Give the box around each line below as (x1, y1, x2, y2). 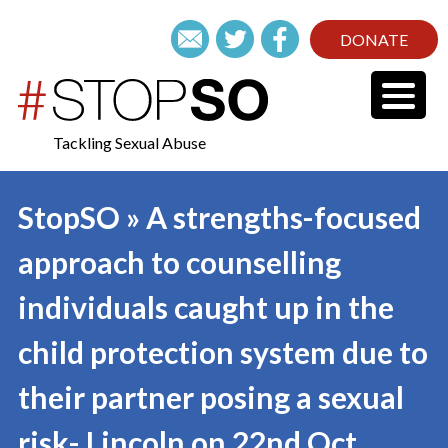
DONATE (340, 30, 408, 49)
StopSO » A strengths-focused (17, 199, 421, 235)
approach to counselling (17, 244, 341, 280)
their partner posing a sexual (17, 379, 404, 415)
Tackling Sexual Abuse (53, 133, 207, 152)
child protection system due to (17, 334, 428, 370)
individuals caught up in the (17, 289, 394, 325)
